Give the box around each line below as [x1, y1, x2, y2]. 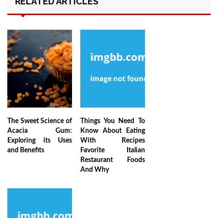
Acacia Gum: [7, 127, 72, 135]
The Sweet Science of [7, 118, 72, 125]
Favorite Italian [80, 147, 145, 154]
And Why [80, 166, 109, 174]
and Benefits [7, 147, 44, 154]
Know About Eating [80, 127, 145, 135]
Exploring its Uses [7, 137, 72, 145]
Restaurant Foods [80, 157, 145, 164]
